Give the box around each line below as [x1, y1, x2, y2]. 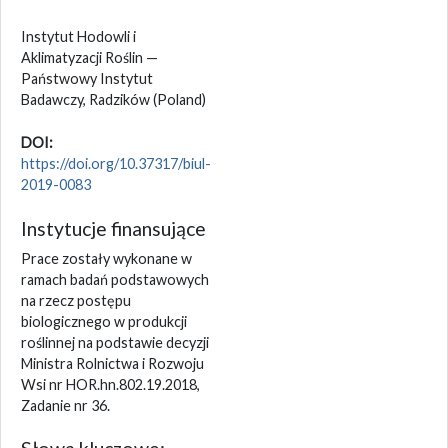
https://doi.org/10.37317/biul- [21, 154, 211, 172]
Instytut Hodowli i [21, 27, 136, 45]
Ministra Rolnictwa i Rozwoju [21, 354, 204, 372]
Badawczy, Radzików [21, 90, 153, 108]
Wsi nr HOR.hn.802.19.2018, [21, 375, 200, 393]
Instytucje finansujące [21, 216, 206, 240]
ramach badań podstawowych [21, 270, 209, 288]
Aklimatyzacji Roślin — [21, 48, 158, 66]
